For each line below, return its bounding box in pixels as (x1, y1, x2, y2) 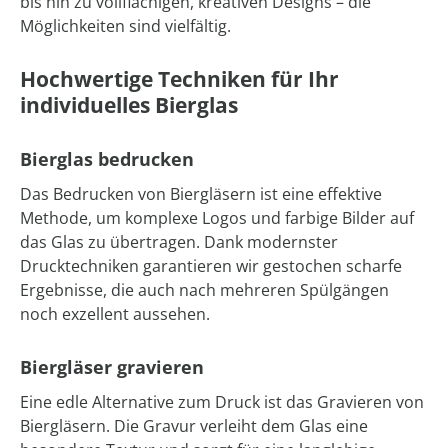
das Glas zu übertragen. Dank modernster (20, 231, 338, 254)
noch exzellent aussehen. (20, 303, 210, 326)
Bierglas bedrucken (20, 147, 194, 172)
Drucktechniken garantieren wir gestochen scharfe (20, 255, 402, 278)
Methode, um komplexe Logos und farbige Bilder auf (20, 207, 414, 230)
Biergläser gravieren (20, 355, 204, 380)
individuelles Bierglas (20, 91, 238, 120)
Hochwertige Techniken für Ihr (20, 65, 339, 94)
